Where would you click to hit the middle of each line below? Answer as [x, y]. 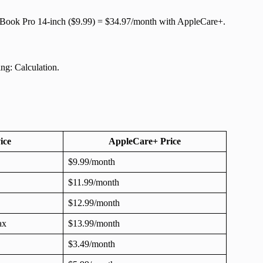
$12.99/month [94, 203]
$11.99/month [94, 182]
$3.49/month [92, 244]
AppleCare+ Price [145, 141]
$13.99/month [94, 223]
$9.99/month [92, 161]
